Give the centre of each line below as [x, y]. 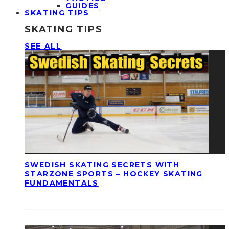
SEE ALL [43, 46]
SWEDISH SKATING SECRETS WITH [102, 165]
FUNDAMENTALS [62, 183]
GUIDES [83, 6]
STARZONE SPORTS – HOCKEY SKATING [114, 174]
